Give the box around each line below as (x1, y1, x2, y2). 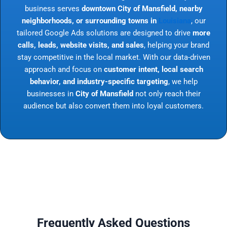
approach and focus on (24, 64, 104, 74)
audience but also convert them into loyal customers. (23, 101, 204, 110)
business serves (24, 4, 82, 13)
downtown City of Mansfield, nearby (81, 4, 203, 13)
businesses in (26, 89, 75, 98)
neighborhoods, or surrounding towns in (21, 16, 159, 25)
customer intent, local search (103, 64, 203, 74)
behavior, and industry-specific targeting (29, 77, 168, 86)
